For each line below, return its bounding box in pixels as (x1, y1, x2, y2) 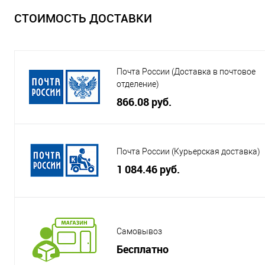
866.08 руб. (117, 94, 172, 109)
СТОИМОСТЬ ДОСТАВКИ (14, 10, 152, 26)
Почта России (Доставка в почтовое (117, 67, 256, 76)
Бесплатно (117, 241, 169, 256)
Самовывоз (117, 227, 162, 236)
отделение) (117, 79, 159, 89)
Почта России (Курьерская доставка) (117, 147, 260, 156)
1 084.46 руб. (117, 161, 180, 176)
